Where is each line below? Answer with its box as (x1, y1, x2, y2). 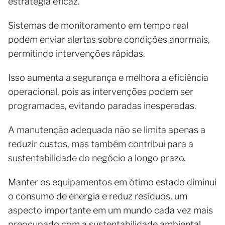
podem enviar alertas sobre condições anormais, (8, 34, 210, 45)
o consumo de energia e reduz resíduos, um (8, 191, 187, 201)
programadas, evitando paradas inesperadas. (8, 100, 196, 111)
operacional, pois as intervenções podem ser (8, 86, 193, 97)
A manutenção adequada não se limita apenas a (8, 125, 205, 135)
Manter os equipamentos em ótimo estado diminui (8, 177, 216, 187)
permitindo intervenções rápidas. (8, 48, 145, 59)
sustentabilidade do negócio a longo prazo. (8, 153, 186, 163)
